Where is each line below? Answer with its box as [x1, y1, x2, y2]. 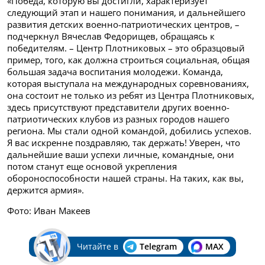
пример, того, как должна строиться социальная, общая [7, 54, 250, 66]
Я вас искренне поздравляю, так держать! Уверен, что [7, 137, 240, 149]
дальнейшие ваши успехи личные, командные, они [7, 148, 234, 161]
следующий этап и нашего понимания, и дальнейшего [7, 7, 245, 19]
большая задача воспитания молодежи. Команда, [7, 66, 223, 78]
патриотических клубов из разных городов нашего [7, 113, 230, 125]
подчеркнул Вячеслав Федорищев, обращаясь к [7, 30, 215, 43]
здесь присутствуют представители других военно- [7, 101, 230, 114]
